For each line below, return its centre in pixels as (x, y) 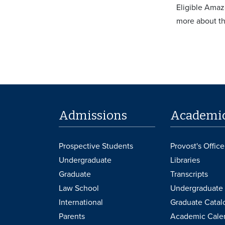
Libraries (185, 160)
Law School (79, 188)
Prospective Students (96, 146)
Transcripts (189, 174)
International (81, 202)
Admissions (93, 115)
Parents (72, 216)
